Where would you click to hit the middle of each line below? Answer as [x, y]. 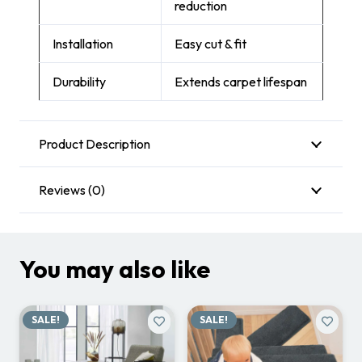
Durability [79, 82]
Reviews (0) [72, 190]
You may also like [115, 269]
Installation [83, 44]
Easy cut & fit [210, 44]
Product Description [95, 144]
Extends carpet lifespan [241, 82]
